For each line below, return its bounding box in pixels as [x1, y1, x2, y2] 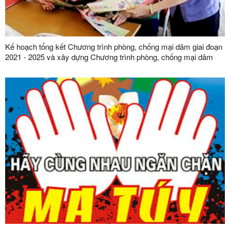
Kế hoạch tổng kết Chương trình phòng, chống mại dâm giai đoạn [5, 41, 222, 52]
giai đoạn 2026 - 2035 [5, 62, 76, 73]
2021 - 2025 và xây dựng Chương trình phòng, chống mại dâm [5, 51, 213, 63]
